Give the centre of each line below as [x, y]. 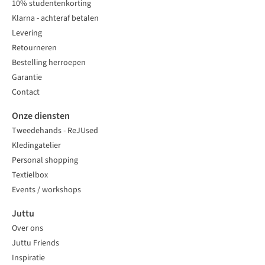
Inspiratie [28, 258]
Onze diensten [41, 116]
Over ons [28, 228]
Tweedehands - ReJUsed [55, 131]
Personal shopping [45, 160]
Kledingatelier [36, 146]
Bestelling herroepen [49, 63]
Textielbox [30, 175]
